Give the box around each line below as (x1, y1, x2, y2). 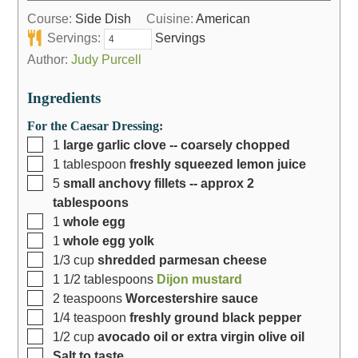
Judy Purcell (70, 52, 141, 67)
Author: (26, 52, 71, 67)
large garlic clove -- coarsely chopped (62, 137, 290, 152)
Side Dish (74, 11, 131, 26)
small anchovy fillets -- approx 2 (62, 175, 254, 190)
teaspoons (62, 290, 122, 305)
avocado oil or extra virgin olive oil (97, 328, 304, 344)
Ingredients (26, 89, 101, 106)
